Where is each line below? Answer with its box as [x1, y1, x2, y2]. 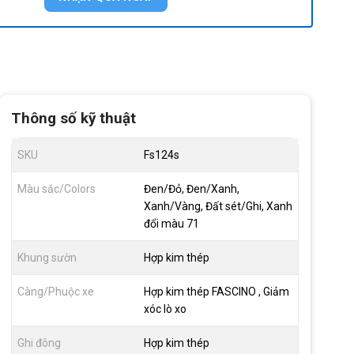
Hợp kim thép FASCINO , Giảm [137, 285, 284, 299]
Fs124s [137, 149, 174, 162]
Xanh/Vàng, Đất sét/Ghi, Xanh [137, 200, 287, 213]
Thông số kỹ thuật [5, 109, 130, 127]
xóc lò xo [137, 303, 181, 316]
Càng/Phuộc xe [11, 285, 88, 299]
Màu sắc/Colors [11, 183, 90, 196]
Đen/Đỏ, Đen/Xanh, [137, 183, 234, 196]
